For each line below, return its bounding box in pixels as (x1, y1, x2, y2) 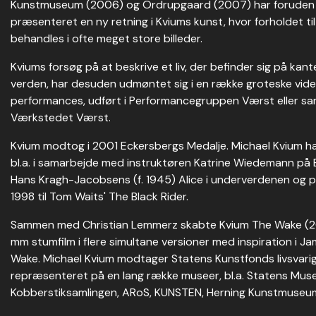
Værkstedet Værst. (11, 110, 111, 125)
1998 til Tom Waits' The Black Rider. (11, 189, 188, 204)
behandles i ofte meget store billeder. (11, 31, 202, 46)
